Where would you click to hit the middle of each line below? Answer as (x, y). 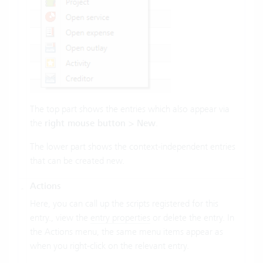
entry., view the (60, 218)
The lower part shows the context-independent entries (133, 146)
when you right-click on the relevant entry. (109, 246)
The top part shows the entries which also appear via (130, 109)
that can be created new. (77, 160)
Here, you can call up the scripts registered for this (124, 204)
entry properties (120, 218)
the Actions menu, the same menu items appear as (127, 232)
